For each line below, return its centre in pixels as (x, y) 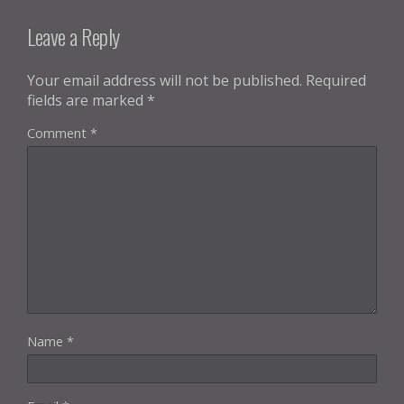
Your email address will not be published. (165, 80)
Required (336, 80)
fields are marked (87, 100)
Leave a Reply (73, 36)
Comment (59, 133)
